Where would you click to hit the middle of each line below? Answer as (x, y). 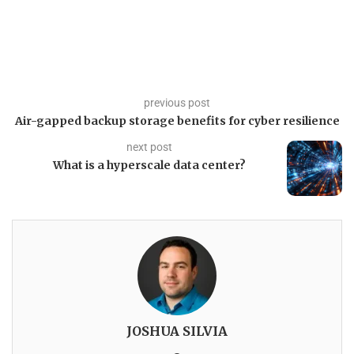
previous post (177, 103)
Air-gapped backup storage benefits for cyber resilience (177, 121)
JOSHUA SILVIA (177, 331)
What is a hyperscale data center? (149, 166)
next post (149, 147)
